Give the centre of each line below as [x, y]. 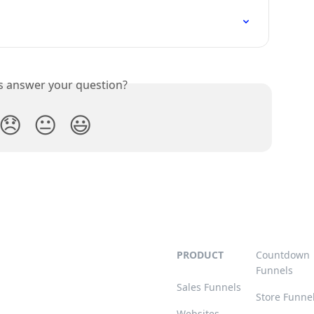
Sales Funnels [209, 287]
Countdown [283, 255]
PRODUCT [200, 255]
